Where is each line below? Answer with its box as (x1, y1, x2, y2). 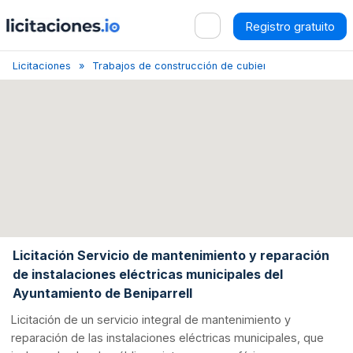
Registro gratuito (245, 19, 335, 33)
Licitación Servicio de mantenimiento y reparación (13, 247, 329, 263)
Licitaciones (13, 60, 71, 72)
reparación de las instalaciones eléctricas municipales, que (11, 331, 325, 345)
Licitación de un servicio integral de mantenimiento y (11, 313, 292, 327)
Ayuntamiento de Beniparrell (13, 284, 192, 301)
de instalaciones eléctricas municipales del (13, 266, 283, 282)
